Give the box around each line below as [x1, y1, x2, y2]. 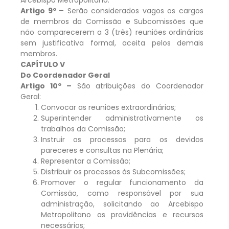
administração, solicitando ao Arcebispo [41, 198, 203, 209]
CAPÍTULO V [20, 59, 65, 70]
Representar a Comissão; [41, 155, 130, 166]
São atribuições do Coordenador [71, 80, 204, 91]
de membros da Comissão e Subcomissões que [20, 16, 203, 27]
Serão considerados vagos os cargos [64, 5, 204, 16]
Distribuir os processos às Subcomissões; [41, 166, 186, 177]
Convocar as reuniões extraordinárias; [41, 102, 176, 112]
